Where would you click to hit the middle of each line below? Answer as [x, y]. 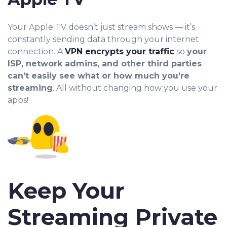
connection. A [36, 52]
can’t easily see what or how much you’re [99, 76]
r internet [180, 40]
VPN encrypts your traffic [120, 52]
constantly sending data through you [84, 40]
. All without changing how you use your [135, 88]
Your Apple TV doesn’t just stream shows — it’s [101, 27]
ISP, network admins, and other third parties [105, 64]
